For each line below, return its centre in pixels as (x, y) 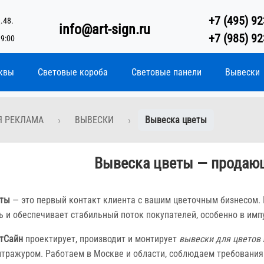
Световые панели (166, 72)
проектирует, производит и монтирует (101, 239)
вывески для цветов (220, 239)
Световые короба (73, 72)
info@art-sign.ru (104, 29)
